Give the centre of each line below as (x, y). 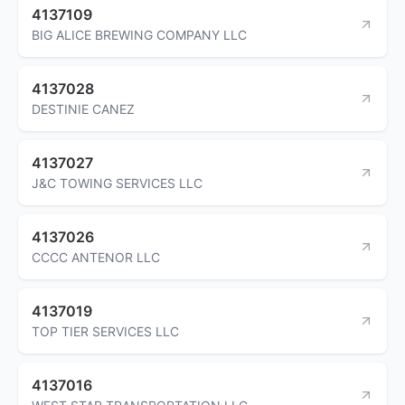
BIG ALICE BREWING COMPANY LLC (139, 34)
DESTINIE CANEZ (83, 108)
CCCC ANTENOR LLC (96, 257)
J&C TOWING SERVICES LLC (117, 183)
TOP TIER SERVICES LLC (105, 331)
